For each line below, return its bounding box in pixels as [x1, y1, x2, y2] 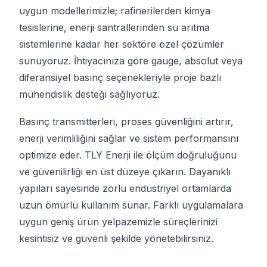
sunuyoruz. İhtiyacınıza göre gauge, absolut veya [19, 54, 243, 67]
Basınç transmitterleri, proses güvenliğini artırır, [19, 116, 234, 128]
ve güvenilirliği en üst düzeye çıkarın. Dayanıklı [19, 166, 231, 178]
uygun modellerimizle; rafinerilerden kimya [19, 4, 210, 17]
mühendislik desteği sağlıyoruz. [19, 88, 160, 100]
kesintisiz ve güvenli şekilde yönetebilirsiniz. [19, 232, 213, 245]
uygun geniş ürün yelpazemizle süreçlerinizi [19, 216, 218, 228]
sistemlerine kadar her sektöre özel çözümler [19, 38, 224, 50]
